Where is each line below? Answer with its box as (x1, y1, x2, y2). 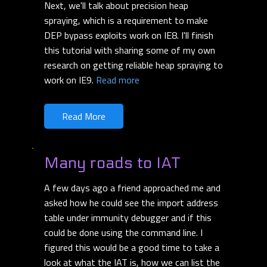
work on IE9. (44, 73, 96, 88)
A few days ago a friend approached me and (44, 181, 221, 195)
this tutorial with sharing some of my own (44, 43, 215, 58)
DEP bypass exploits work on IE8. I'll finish (44, 28, 213, 43)
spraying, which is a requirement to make (44, 13, 208, 28)
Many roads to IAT (44, 154, 180, 173)
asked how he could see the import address (44, 195, 218, 210)
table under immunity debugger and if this (44, 210, 212, 225)
